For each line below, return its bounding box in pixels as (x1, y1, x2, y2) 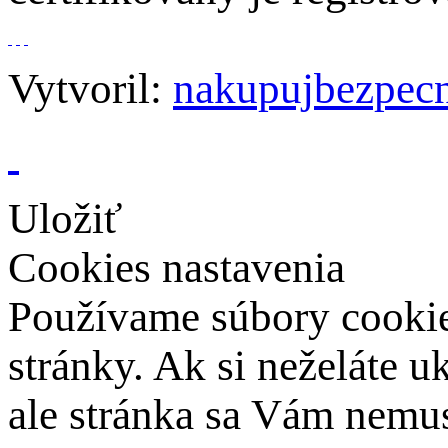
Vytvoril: (8, 64, 173, 112)
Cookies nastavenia (8, 243, 345, 291)
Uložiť (8, 194, 122, 242)
